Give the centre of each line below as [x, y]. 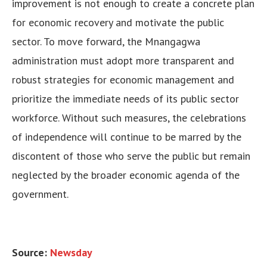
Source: [31, 253]
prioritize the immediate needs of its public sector [125, 99]
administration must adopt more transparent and [123, 61]
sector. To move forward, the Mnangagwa [106, 42]
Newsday [71, 253]
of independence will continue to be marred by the [127, 137]
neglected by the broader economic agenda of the [126, 175]
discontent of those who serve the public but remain [131, 156]
